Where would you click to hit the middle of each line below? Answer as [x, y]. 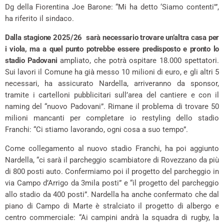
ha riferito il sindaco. [39, 19]
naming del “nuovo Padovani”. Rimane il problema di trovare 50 [112, 107]
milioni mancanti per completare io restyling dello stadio [112, 118]
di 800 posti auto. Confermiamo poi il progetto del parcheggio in [112, 172]
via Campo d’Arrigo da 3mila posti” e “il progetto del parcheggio [112, 183]
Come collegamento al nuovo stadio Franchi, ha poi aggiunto [112, 149]
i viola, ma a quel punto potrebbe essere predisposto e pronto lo [112, 49]
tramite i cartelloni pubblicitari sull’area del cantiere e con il [112, 95]
